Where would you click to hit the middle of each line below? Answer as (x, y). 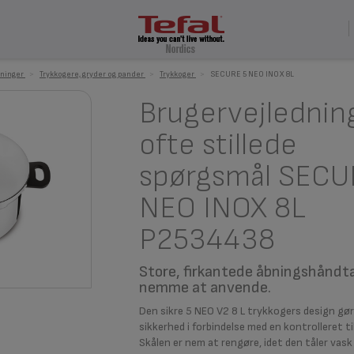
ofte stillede (218, 145)
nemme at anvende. (205, 288)
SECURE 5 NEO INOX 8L (252, 74)
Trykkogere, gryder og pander (92, 74)
